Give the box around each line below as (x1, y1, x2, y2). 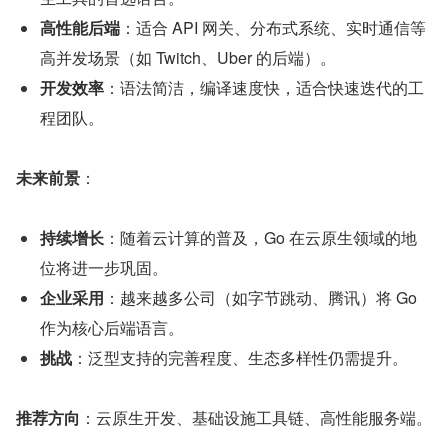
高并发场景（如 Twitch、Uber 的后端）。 (40, 46, 336, 70)
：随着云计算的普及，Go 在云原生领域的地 (104, 226, 417, 250)
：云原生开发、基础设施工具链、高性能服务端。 (80, 406, 432, 430)
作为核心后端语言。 (40, 316, 184, 340)
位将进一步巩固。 (40, 256, 168, 280)
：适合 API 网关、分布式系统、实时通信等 (120, 16, 426, 40)
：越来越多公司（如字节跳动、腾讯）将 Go (104, 286, 417, 310)
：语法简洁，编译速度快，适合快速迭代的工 (104, 76, 424, 100)
